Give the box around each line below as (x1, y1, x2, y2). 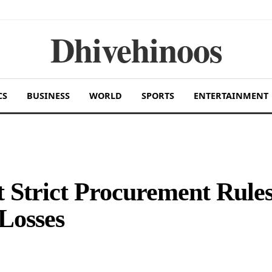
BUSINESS (26, 90, 70, 101)
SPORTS (141, 90, 174, 101)
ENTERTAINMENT (193, 90, 268, 101)
